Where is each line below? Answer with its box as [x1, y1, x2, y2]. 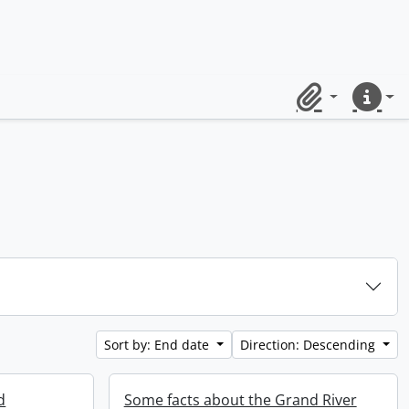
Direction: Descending [240, 336, 380, 353]
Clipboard [288, 96, 356, 117]
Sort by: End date [104, 336, 214, 353]
